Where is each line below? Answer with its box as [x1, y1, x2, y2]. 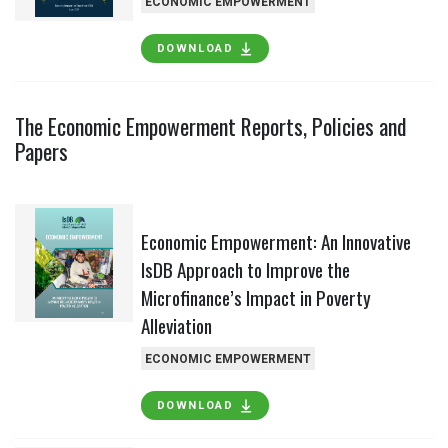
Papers [15, 135, 68, 168]
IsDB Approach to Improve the [140, 255, 350, 285]
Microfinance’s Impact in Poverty [140, 283, 371, 313]
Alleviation [140, 311, 212, 341]
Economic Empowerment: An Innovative [140, 227, 411, 257]
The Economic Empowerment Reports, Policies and [15, 110, 406, 143]
